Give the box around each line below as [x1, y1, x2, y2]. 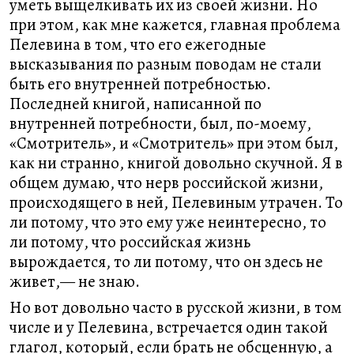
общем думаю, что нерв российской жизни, [9, 171, 323, 194]
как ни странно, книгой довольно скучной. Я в [9, 152, 343, 174]
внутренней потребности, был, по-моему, [9, 112, 311, 134]
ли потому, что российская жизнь [9, 231, 250, 253]
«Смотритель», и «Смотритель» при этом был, [9, 132, 338, 154]
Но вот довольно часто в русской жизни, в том [9, 296, 342, 318]
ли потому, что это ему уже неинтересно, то [9, 211, 326, 233]
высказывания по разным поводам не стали [9, 53, 322, 75]
